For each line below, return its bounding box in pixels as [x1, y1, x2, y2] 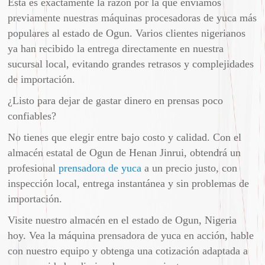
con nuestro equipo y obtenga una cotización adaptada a [8, 244, 248, 257]
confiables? [8, 109, 57, 122]
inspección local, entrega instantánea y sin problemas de [8, 177, 250, 189]
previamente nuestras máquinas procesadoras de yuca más [8, 11, 257, 24]
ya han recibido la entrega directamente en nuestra [8, 42, 224, 54]
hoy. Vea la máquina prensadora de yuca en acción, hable [8, 229, 254, 241]
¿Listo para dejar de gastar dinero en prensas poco [8, 94, 224, 106]
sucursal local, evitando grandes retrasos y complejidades [8, 57, 254, 70]
